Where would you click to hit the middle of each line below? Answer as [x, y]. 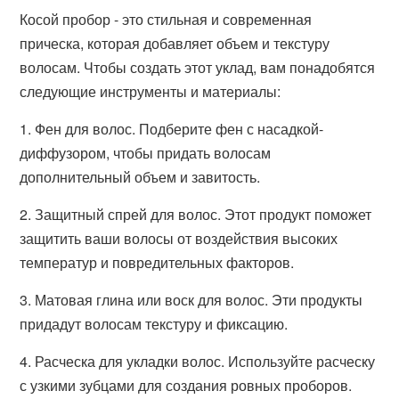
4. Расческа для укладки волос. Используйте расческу [198, 361]
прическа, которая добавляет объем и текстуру [175, 43]
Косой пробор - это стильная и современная [166, 19]
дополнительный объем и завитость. [140, 177]
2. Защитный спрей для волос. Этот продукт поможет [196, 214]
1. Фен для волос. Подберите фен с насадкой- [172, 129]
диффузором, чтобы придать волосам [146, 153]
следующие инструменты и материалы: [151, 91]
